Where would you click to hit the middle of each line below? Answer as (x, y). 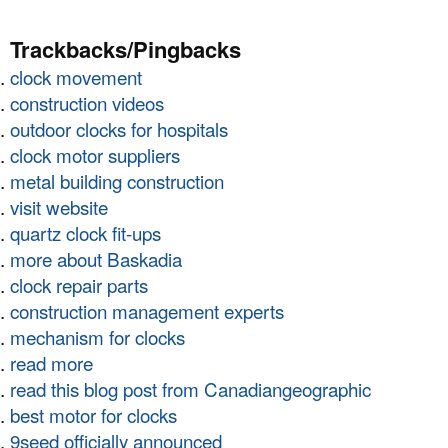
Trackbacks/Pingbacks (125, 49)
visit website (59, 207)
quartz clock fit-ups (85, 233)
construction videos (87, 103)
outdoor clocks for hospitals (119, 129)
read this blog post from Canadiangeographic (190, 389)
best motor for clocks (93, 415)
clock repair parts (79, 285)
